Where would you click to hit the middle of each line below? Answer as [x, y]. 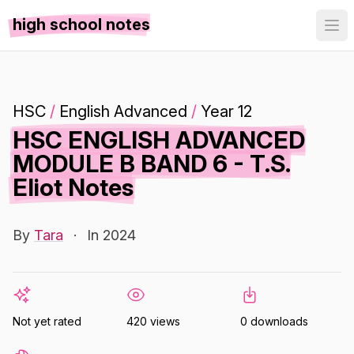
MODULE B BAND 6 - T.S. [151, 164]
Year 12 [226, 111]
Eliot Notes [73, 187]
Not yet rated [47, 321]
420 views [153, 321]
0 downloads [274, 321]
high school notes [81, 24]
